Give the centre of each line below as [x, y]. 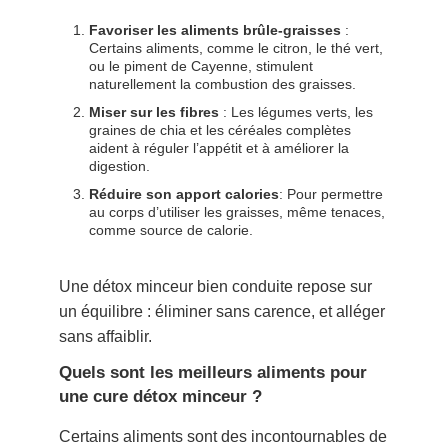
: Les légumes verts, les [296, 112]
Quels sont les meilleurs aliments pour [213, 373]
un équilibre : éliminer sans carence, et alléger [222, 312]
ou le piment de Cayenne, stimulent [201, 66]
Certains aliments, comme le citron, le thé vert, [236, 48]
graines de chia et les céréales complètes [220, 130]
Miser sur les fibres [154, 112]
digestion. [120, 166]
